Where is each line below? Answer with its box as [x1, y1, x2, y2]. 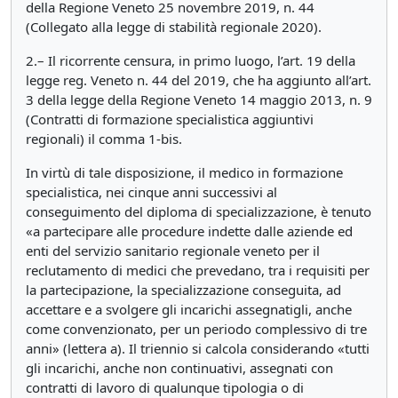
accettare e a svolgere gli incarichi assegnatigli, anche [26, 300, 352, 318]
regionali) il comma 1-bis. [26, 130, 182, 147]
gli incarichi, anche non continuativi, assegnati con [26, 359, 333, 377]
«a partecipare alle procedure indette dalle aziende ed [26, 222, 353, 240]
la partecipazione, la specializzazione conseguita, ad [26, 281, 341, 298]
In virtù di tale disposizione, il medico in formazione [26, 163, 343, 181]
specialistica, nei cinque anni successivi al [26, 183, 277, 201]
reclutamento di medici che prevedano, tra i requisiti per [26, 261, 370, 279]
